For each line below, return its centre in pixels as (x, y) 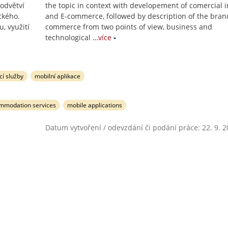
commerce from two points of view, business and (129, 27)
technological (68, 37)
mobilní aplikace (58, 76)
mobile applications (95, 105)
